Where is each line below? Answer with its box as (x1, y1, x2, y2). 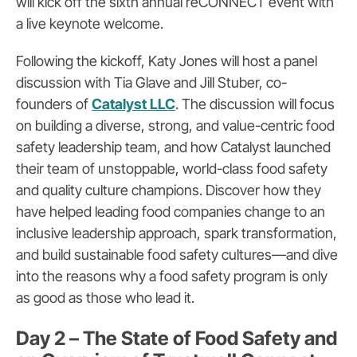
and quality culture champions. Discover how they (16, 182, 321, 199)
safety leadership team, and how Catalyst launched (16, 139, 331, 156)
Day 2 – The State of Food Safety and (16, 327, 337, 351)
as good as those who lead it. (16, 289, 194, 307)
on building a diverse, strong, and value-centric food (16, 117, 335, 135)
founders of (16, 96, 92, 113)
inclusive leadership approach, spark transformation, (16, 225, 337, 242)
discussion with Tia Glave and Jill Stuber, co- (16, 74, 287, 92)
